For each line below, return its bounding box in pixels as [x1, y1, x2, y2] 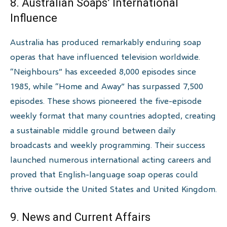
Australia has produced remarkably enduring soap [10, 36, 201, 48]
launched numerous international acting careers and [10, 154, 211, 165]
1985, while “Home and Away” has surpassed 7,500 [10, 81, 203, 92]
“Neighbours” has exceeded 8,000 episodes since [10, 66, 196, 77]
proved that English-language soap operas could [10, 169, 198, 180]
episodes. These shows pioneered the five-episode [10, 95, 202, 106]
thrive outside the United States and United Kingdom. [10, 183, 217, 195]
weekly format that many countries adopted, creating [10, 110, 216, 121]
